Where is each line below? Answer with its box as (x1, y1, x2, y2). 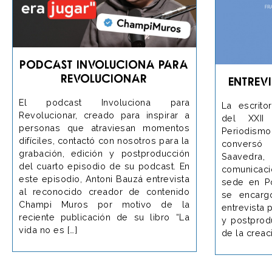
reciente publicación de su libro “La (19, 211, 189, 222)
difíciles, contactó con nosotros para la (19, 135, 189, 146)
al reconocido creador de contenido (19, 186, 189, 197)
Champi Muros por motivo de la (19, 199, 190, 209)
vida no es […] (19, 224, 77, 235)
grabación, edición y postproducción (19, 148, 190, 158)
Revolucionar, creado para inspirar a (19, 109, 189, 120)
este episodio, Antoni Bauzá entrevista (19, 173, 189, 184)
